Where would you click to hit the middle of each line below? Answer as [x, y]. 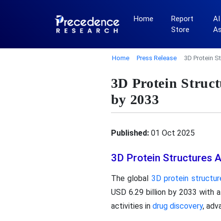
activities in [131, 206]
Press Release [157, 58]
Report [182, 19]
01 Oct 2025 [172, 133]
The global [131, 178]
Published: [130, 133]
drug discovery [177, 206]
